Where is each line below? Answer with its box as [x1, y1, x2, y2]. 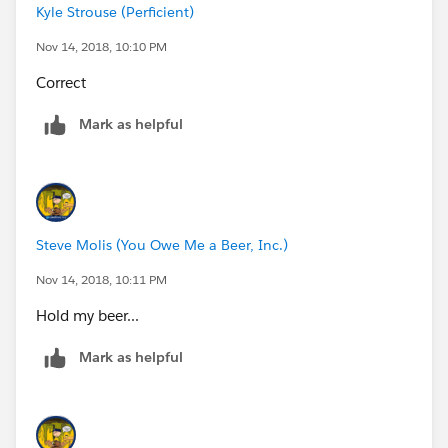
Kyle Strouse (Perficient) [36, 2, 194, 21]
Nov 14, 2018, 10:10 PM [36, 37, 167, 55]
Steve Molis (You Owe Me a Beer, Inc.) [36, 235, 288, 254]
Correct [36, 72, 86, 92]
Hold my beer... [36, 305, 139, 325]
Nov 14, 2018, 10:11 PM [36, 270, 167, 288]
